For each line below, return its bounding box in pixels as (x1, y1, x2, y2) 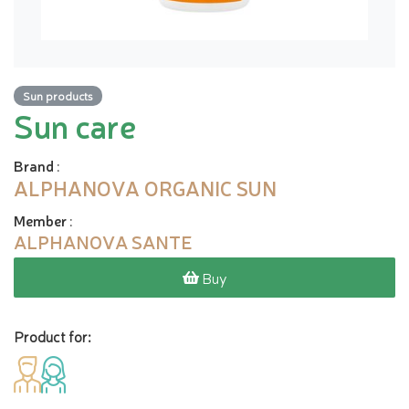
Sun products (23, 88, 93, 103)
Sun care (14, 103, 137, 147)
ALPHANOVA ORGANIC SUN (14, 174, 277, 201)
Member (14, 210, 67, 230)
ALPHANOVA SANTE (14, 229, 192, 254)
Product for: (14, 326, 90, 346)
